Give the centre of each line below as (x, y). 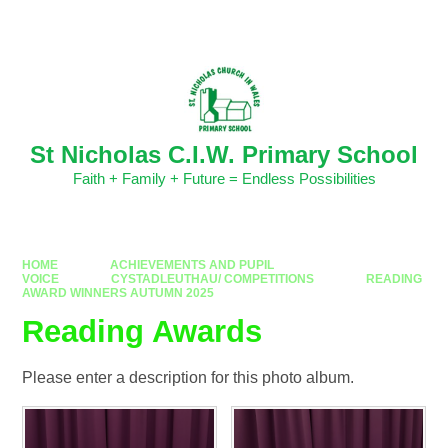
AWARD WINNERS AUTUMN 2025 (118, 292)
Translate (387, 25)
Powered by (281, 25)
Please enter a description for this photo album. (188, 378)
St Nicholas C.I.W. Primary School (224, 154)
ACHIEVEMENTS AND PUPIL (191, 264)
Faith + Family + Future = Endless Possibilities (224, 179)
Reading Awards (142, 332)
